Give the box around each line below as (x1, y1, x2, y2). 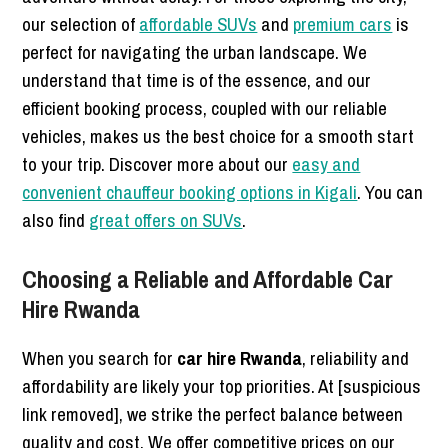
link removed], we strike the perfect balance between (22, 400, 404, 427)
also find (22, 206, 90, 233)
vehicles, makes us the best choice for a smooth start (22, 122, 415, 149)
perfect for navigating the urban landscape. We (22, 38, 368, 65)
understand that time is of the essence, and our (22, 66, 372, 93)
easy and (292, 150, 361, 177)
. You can (357, 178, 424, 205)
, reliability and (302, 344, 410, 371)
